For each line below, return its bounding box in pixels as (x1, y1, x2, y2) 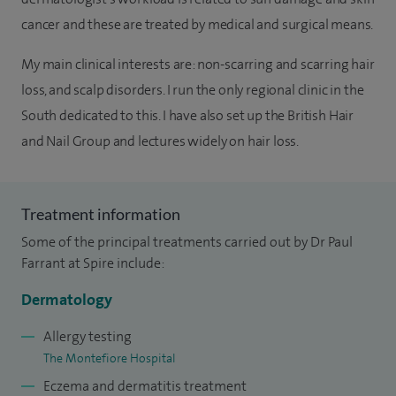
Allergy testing (43, 327, 132, 346)
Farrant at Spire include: (21, 254, 164, 273)
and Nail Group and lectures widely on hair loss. (21, 132, 300, 151)
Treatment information (21, 204, 180, 225)
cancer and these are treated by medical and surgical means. (21, 15, 374, 34)
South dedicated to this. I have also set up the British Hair (21, 106, 354, 126)
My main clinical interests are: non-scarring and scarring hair (21, 55, 375, 74)
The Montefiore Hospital (43, 350, 176, 367)
